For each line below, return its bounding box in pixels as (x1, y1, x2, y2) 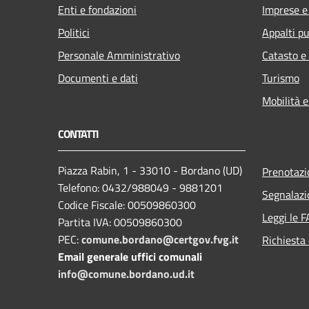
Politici (58, 23, 90, 41)
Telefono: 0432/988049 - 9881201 (58, 179, 223, 196)
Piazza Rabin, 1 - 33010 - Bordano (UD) (58, 161, 242, 179)
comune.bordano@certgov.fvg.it (81, 230, 239, 248)
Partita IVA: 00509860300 (58, 213, 182, 230)
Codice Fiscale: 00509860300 (58, 196, 196, 213)
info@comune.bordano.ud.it (58, 265, 195, 282)
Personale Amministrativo (58, 46, 180, 63)
